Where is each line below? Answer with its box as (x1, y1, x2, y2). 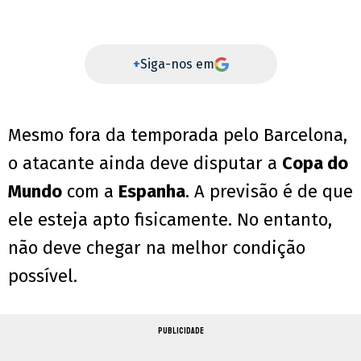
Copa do (282, 152, 348, 175)
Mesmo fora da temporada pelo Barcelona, (8, 124, 347, 147)
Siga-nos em (139, 56, 214, 73)
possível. (8, 265, 77, 288)
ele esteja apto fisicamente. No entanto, (8, 209, 332, 231)
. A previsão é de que (185, 180, 353, 203)
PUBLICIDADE (157, 326, 204, 337)
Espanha (118, 180, 185, 203)
